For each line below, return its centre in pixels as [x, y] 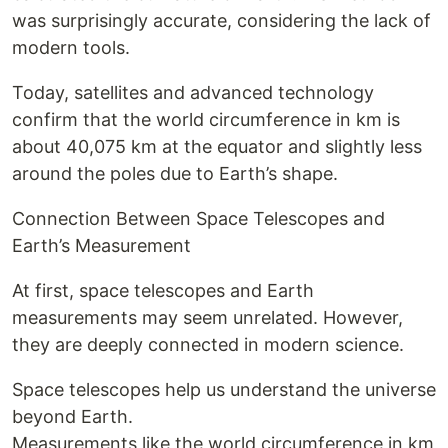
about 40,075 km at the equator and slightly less [217, 146]
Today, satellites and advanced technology [193, 92]
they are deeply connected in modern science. [208, 344]
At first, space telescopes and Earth [163, 290]
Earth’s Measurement [101, 245]
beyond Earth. [72, 416]
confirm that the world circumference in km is [206, 119]
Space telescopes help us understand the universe [224, 389]
